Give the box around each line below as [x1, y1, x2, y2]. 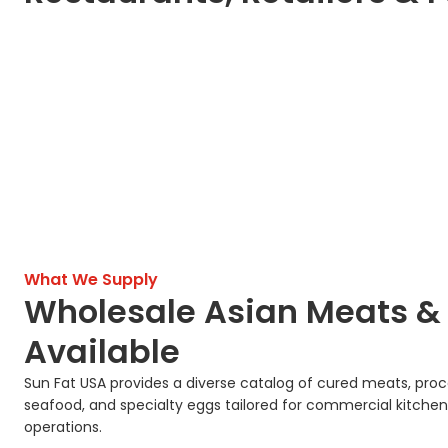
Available [24, 329, 180, 375]
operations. [24, 417, 102, 438]
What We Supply [24, 268, 158, 292]
